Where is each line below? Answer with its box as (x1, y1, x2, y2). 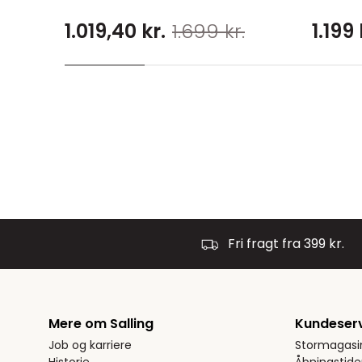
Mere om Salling (48, 314, 154, 333)
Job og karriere (48, 337, 132, 353)
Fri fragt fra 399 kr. (228, 234, 344, 253)
